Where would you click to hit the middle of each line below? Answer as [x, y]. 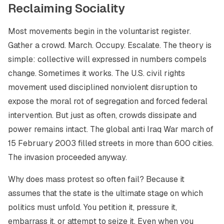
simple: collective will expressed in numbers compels [107, 59]
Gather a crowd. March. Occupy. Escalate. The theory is [110, 45]
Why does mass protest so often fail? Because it [96, 179]
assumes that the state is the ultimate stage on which [105, 193]
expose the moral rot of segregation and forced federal [108, 101]
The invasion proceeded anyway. [67, 157]
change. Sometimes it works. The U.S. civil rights [96, 73]
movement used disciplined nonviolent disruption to [103, 87]
